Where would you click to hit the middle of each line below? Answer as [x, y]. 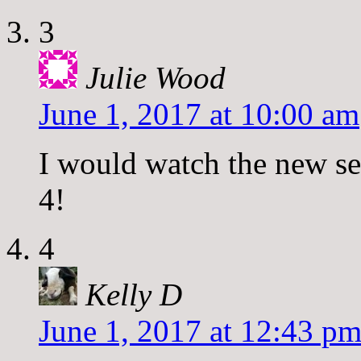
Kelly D [134, 294]
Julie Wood [156, 77]
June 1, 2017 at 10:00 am [199, 114]
